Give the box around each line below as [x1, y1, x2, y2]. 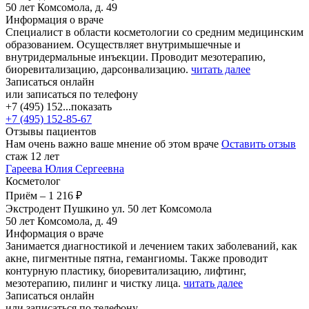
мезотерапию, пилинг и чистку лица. [6, 277, 183, 289]
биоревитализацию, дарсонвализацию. [6, 63, 191, 75]
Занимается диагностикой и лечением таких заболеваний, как [6, 239, 297, 252]
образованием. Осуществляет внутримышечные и [6, 38, 241, 50]
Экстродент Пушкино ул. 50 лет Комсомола [6, 202, 212, 215]
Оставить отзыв [221, 137, 296, 150]
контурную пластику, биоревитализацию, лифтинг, [6, 264, 246, 277]
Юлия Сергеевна [45, 162, 124, 175]
